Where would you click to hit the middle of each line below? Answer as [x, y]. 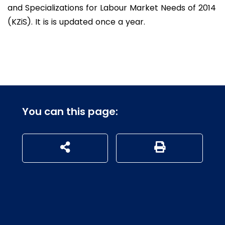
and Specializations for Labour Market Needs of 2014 [112, 8]
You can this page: [70, 111]
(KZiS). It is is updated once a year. [76, 22]
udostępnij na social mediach [117, 147]
